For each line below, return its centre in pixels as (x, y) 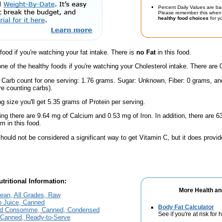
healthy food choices (183, 18)
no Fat (146, 52)
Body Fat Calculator (186, 207)
